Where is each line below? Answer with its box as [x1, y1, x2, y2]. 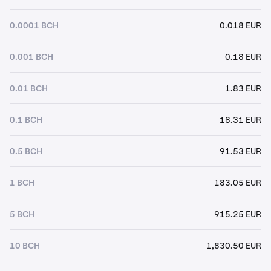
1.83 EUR [225, 82, 261, 94]
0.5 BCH [10, 145, 42, 157]
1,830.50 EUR [206, 240, 261, 251]
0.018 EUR [220, 19, 261, 31]
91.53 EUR [220, 145, 261, 157]
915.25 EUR [214, 208, 261, 220]
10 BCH [10, 240, 40, 251]
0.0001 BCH [10, 19, 59, 31]
